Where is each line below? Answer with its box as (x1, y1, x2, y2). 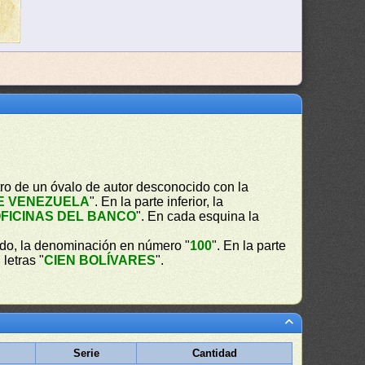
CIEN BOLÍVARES (44, 253, 156, 267)
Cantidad (191, 347, 237, 359)
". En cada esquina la (136, 209, 260, 223)
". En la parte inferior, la (90, 195, 224, 209)
